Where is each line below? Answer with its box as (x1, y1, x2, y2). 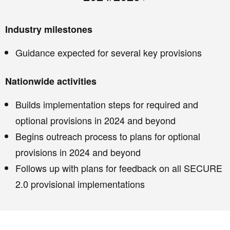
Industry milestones (5, 23, 92, 36)
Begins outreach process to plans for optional (15, 129, 200, 143)
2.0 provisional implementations (15, 177, 145, 191)
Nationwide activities (5, 74, 97, 88)
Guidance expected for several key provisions (15, 46, 202, 60)
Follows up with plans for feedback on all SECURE (15, 161, 222, 175)
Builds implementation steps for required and (15, 98, 198, 111)
